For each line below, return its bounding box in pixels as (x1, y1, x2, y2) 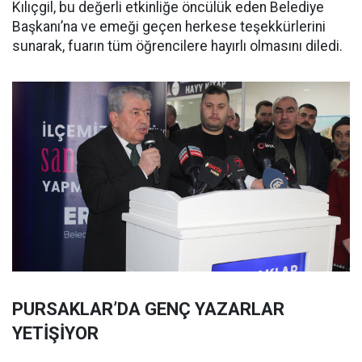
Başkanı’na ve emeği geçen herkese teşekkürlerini (12, 19, 326, 36)
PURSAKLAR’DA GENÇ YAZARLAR (12, 299, 284, 320)
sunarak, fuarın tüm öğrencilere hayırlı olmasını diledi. (12, 38, 343, 55)
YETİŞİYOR (12, 323, 99, 344)
